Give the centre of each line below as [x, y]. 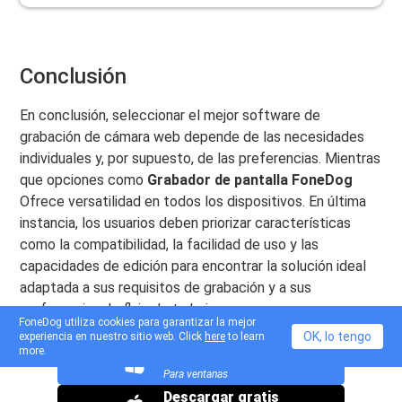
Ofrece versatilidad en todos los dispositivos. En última [193, 201]
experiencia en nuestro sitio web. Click [112, 336]
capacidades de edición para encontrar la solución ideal [193, 266]
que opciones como [84, 179]
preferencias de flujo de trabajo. [120, 309]
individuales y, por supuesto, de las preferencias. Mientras [201, 158]
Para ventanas [195, 374]
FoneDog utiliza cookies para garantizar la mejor [138, 322]
